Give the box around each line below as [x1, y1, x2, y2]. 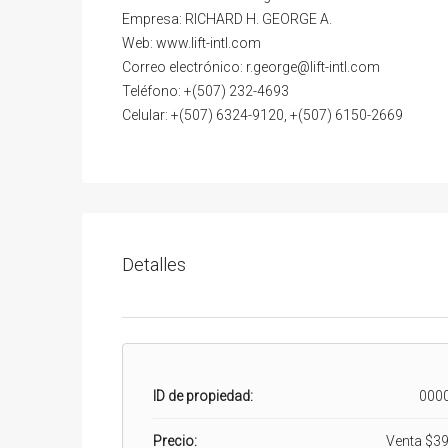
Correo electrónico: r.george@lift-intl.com [122, 58, 380, 75]
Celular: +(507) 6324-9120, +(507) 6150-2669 [122, 106, 403, 123]
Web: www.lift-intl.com [122, 34, 261, 51]
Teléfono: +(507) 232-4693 [122, 82, 289, 99]
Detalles [122, 254, 186, 275]
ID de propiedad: [153, 387, 253, 404]
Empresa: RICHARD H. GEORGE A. [122, 10, 332, 27]
